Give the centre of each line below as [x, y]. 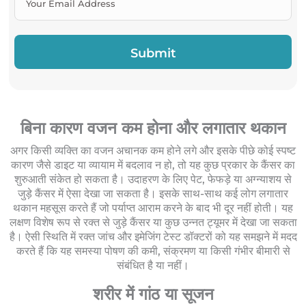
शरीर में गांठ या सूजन [153, 294]
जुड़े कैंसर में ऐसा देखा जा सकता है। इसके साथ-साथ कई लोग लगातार [153, 194]
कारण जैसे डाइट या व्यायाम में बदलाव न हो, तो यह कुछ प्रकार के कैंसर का [153, 165]
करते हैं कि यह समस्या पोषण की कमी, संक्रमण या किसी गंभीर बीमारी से [153, 251]
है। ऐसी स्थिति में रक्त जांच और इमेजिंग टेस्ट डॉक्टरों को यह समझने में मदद [153, 237]
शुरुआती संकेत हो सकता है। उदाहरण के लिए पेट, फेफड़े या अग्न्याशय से [153, 180]
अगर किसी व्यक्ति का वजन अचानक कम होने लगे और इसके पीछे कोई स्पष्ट [153, 151]
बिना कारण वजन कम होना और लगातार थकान [153, 128]
